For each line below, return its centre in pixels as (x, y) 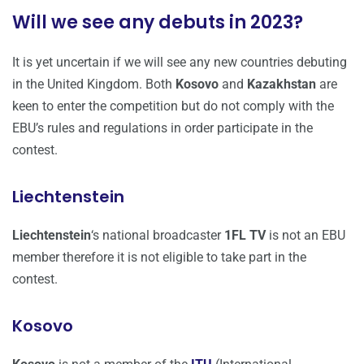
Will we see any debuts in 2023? (158, 23)
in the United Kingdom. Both (94, 84)
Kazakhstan (282, 84)
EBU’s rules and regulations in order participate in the (162, 128)
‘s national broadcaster (158, 236)
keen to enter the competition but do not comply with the (173, 106)
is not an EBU (305, 236)
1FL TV (245, 236)
